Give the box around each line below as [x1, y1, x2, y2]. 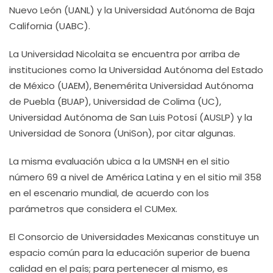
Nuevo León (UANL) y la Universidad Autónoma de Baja [9, 4, 255, 16]
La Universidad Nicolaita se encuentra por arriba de [9, 48, 240, 60]
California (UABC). [9, 19, 90, 32]
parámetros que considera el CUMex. [9, 202, 177, 215]
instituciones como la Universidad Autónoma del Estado [9, 63, 263, 76]
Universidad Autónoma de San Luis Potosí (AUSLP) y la [9, 111, 252, 124]
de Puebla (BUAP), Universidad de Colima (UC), [9, 95, 221, 108]
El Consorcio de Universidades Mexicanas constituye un [9, 230, 259, 243]
